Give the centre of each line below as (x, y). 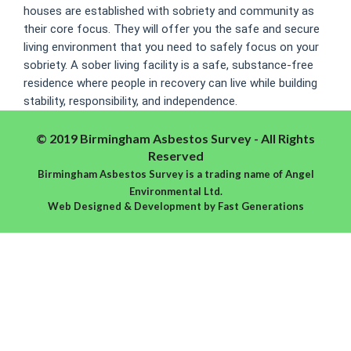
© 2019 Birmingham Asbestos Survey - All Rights (175, 138)
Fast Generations (261, 206)
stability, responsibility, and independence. (130, 101)
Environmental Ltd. (175, 191)
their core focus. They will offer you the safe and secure (172, 29)
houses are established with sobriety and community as (169, 11)
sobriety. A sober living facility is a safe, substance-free (168, 65)
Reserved (175, 155)
